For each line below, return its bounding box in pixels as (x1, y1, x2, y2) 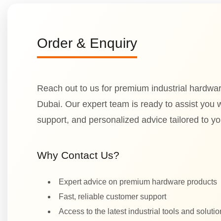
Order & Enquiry (37, 35, 137, 51)
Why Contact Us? (37, 149, 119, 161)
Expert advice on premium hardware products (59, 177, 217, 186)
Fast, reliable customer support (59, 192, 166, 201)
